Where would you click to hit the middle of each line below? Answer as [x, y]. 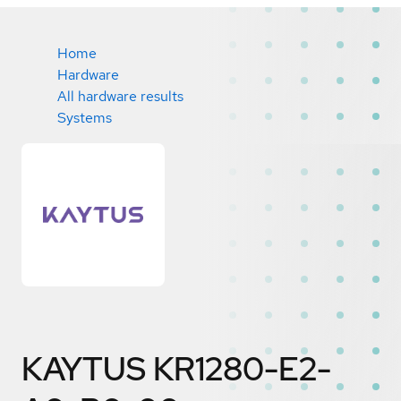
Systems [85, 118]
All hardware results [120, 96]
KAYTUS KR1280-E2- [176, 368]
